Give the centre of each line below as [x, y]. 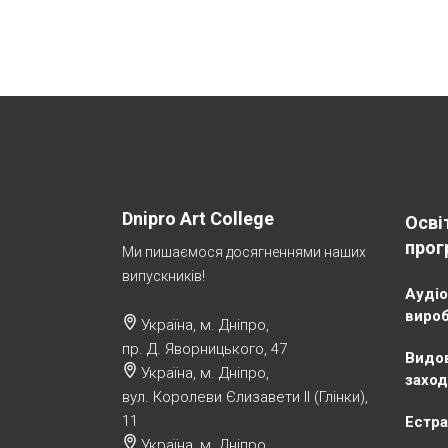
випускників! [163, 275]
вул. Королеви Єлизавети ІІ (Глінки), [245, 396]
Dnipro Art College [198, 218]
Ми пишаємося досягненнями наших [244, 251]
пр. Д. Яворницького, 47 [204, 348]
